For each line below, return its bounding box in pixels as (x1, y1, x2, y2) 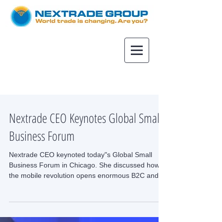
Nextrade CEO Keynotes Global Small (9, 109, 162, 127)
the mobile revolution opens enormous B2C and (9, 171, 159, 179)
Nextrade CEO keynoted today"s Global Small (9, 151, 152, 159)
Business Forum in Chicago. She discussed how (9, 161, 160, 169)
